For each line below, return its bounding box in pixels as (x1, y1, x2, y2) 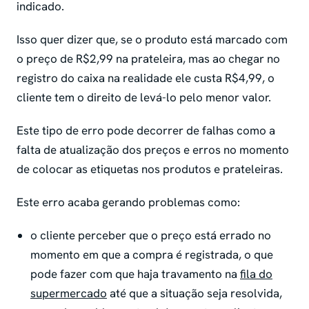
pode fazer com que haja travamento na (30, 266, 240, 281)
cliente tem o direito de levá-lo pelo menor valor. (17, 89, 274, 105)
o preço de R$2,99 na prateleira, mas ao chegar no (17, 50, 280, 66)
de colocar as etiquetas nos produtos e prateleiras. (17, 161, 283, 177)
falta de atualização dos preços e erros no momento (17, 141, 289, 157)
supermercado (30, 285, 107, 301)
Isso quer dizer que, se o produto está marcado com (17, 31, 288, 47)
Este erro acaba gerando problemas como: (17, 194, 243, 210)
